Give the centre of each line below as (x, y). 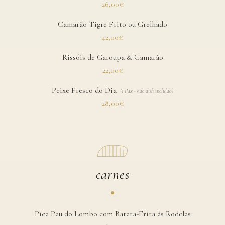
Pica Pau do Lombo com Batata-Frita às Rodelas (113, 214)
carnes (113, 174)
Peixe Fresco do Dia (84, 91)
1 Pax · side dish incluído (146, 91)
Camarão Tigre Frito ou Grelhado (113, 24)
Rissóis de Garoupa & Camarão (113, 58)
